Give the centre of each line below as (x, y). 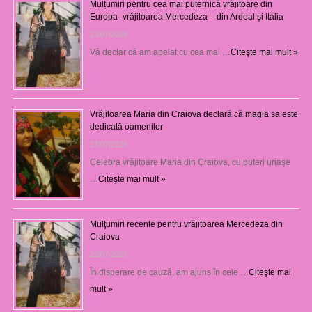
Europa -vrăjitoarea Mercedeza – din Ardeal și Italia (186, 16)
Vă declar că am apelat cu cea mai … (160, 52)
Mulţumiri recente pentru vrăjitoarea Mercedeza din (186, 224)
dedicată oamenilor (126, 126)
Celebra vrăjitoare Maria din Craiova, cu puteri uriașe (190, 162)
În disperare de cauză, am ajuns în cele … (169, 272)
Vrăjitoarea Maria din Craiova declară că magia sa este (194, 114)
